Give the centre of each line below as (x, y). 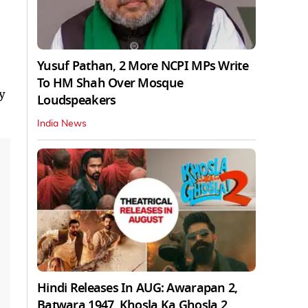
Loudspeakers (77, 100)
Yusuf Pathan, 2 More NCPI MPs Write (143, 66)
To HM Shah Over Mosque (110, 83)
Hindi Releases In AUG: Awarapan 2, (137, 288)
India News (62, 123)
